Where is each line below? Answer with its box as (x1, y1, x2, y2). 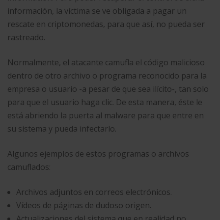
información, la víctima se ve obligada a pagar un (7, 5, 187, 16)
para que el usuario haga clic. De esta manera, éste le (7, 97, 202, 108)
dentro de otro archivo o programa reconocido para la (7, 70, 207, 81)
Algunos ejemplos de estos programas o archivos (7, 148, 189, 159)
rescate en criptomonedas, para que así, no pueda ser (7, 19, 205, 29)
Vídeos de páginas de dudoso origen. (16, 200, 153, 211)
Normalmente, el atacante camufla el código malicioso (7, 57, 205, 68)
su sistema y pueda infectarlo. (7, 123, 116, 134)
